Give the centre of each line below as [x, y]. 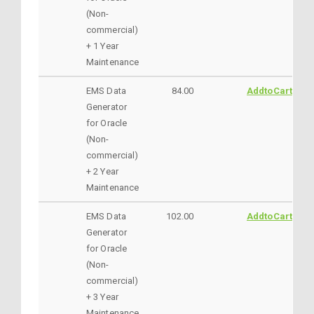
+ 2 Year [102, 171]
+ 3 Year [102, 296]
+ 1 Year [102, 46]
